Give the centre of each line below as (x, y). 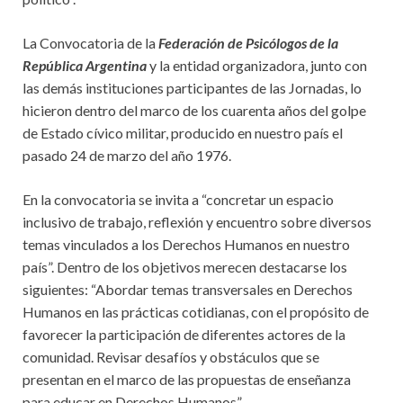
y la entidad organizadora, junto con (257, 65)
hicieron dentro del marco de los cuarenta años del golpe (194, 110)
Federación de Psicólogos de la (248, 42)
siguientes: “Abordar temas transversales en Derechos (188, 289)
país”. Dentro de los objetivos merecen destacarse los (185, 266)
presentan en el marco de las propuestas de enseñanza (187, 379)
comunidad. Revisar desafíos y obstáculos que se (171, 356)
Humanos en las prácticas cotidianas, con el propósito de (196, 311)
